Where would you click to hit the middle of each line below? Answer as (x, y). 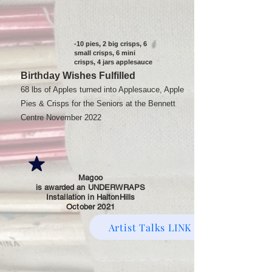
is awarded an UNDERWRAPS (90, 187)
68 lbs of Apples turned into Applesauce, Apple (102, 90)
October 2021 (90, 207)
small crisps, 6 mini (105, 53)
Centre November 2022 (61, 117)
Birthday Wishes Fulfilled (78, 76)
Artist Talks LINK (150, 227)
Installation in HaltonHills (90, 197)
